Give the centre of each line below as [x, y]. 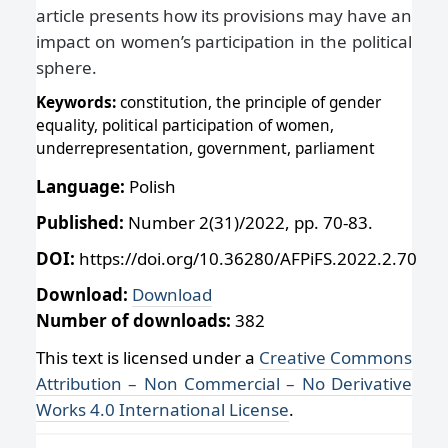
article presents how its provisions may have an [224, 15]
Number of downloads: [133, 321]
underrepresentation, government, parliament [205, 148]
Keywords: [78, 102]
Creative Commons [335, 357]
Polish [152, 186]
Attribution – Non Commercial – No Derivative [224, 383]
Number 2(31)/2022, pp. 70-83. [248, 223]
